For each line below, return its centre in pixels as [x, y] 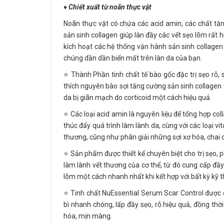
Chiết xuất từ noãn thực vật [110, 7]
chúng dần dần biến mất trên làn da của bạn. [133, 58]
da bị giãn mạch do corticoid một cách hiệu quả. [137, 97]
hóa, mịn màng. [88, 216]
